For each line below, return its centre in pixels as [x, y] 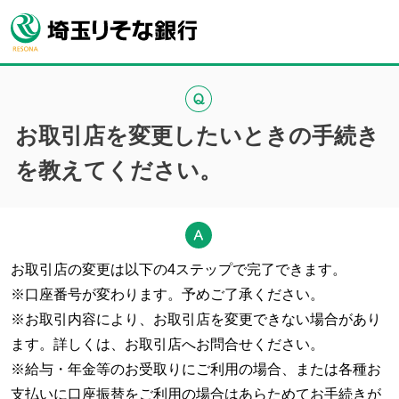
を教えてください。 [118, 170]
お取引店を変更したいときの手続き [197, 135]
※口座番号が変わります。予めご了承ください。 [167, 294]
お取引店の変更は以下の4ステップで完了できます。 [179, 269]
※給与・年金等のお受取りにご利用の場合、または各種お [196, 369]
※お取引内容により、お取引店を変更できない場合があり [196, 319]
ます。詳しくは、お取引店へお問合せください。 [167, 344]
